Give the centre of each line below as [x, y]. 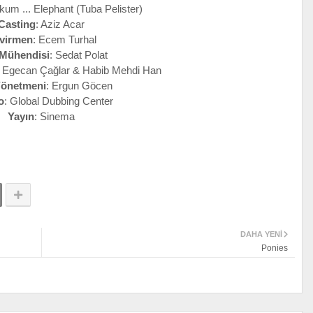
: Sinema [54, 117]
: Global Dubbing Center [59, 101]
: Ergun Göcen [79, 86]
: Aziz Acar [60, 24]
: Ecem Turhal [65, 40]
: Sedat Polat [79, 55]
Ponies [275, 248]
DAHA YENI [261, 234]
